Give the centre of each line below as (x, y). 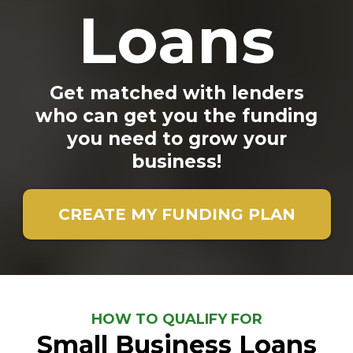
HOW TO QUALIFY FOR (176, 319)
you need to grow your (176, 139)
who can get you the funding (176, 116)
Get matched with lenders (176, 93)
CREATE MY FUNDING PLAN (176, 214)
